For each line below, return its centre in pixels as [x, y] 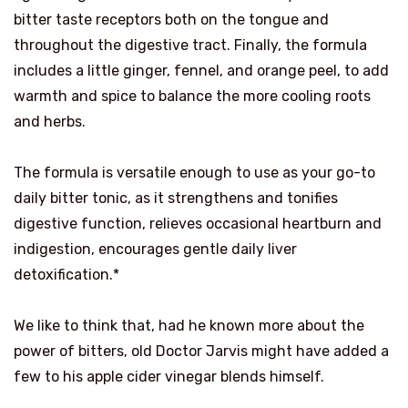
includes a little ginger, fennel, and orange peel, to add [201, 71]
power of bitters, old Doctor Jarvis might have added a [201, 352]
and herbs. [50, 122]
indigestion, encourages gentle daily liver [155, 250]
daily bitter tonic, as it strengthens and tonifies [176, 199]
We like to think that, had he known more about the [189, 326]
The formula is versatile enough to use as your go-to [194, 173]
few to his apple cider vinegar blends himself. [169, 377]
